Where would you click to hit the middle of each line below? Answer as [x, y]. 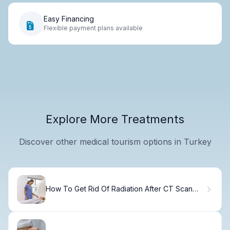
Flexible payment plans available [93, 28]
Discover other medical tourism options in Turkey [115, 141]
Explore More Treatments [115, 119]
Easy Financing [69, 19]
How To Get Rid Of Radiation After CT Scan [119, 189]
